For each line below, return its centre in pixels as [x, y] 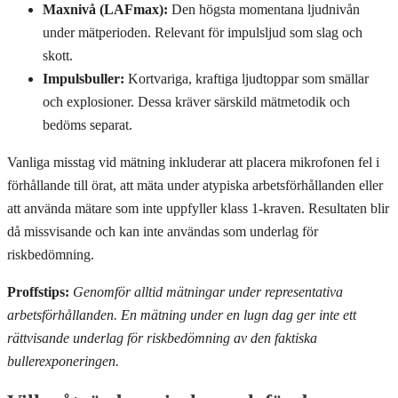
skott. [58, 55]
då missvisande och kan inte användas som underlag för [163, 231]
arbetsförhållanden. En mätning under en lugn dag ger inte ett [182, 314]
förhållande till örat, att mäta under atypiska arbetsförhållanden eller [195, 185]
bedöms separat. [88, 124]
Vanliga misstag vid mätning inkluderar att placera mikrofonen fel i [193, 162]
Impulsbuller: [84, 78]
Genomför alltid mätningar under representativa [208, 291]
